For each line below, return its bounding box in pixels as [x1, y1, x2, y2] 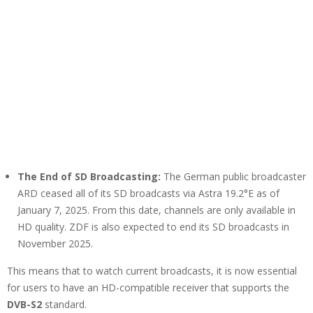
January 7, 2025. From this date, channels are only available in [17, 203, 296, 217]
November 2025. [17, 237, 93, 251]
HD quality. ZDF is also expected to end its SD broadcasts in [17, 220, 289, 234]
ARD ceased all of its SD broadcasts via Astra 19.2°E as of [17, 187, 279, 201]
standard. [42, 298, 87, 312]
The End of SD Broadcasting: [17, 170, 161, 184]
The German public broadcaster [161, 170, 306, 184]
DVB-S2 [7, 298, 42, 312]
